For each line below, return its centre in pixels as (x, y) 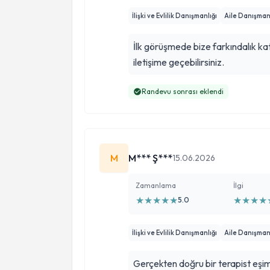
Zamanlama (156, 185)
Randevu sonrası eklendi (183, 91)
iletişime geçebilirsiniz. (179, 62)
